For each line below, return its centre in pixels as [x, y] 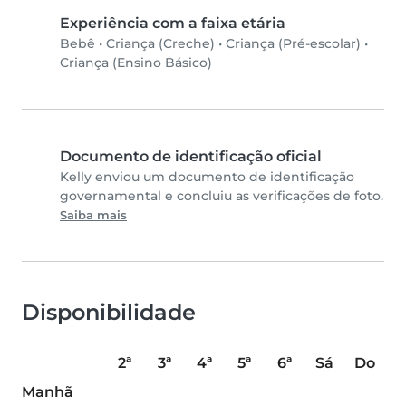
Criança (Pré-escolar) [293, 44]
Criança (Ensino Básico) [136, 63]
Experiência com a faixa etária [173, 24]
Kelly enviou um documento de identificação [207, 177]
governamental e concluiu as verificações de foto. [222, 196]
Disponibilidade [109, 313]
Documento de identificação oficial [191, 157]
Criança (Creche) [160, 44]
